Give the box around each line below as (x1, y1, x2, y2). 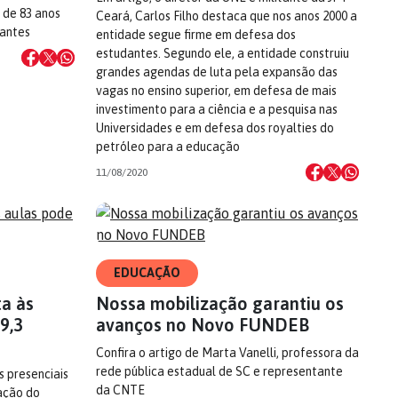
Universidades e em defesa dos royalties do (96, 121, 334, 135)
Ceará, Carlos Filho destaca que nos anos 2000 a (96, 9, 357, 23)
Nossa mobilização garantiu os (96, 293, 344, 314)
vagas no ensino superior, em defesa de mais (96, 84, 337, 98)
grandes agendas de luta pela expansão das (96, 65, 338, 79)
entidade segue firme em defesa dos (96, 28, 296, 42)
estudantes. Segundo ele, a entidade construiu (96, 46, 349, 60)
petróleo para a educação (96, 139, 240, 154)
